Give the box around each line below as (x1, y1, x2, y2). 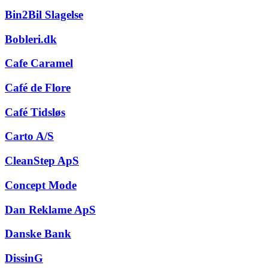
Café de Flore (5, 81, 71, 94)
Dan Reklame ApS (5, 203, 96, 216)
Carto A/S (5, 130, 54, 143)
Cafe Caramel (5, 57, 73, 70)
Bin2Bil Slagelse (5, 8, 83, 21)
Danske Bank (5, 227, 71, 240)
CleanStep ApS (5, 154, 79, 167)
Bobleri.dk (5, 32, 57, 45)
